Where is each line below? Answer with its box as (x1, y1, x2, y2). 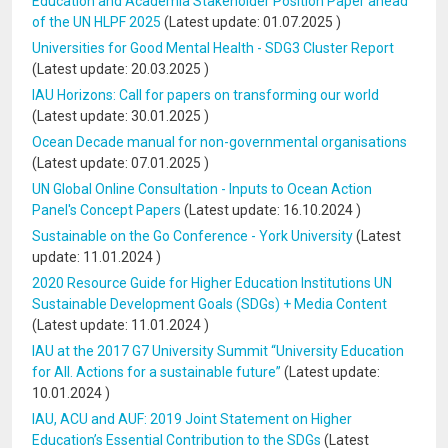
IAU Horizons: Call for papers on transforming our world (32, 87, 379, 103)
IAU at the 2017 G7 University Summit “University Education (32, 343, 404, 359)
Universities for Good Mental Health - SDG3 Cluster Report (32, 40, 394, 56)
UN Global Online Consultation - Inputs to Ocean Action (32, 181, 372, 197)
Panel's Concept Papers (32, 202, 181, 218)
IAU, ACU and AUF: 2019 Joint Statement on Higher (32, 411, 352, 427)
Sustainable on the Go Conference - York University (32, 228, 353, 244)
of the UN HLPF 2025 (32, 14, 161, 30)
